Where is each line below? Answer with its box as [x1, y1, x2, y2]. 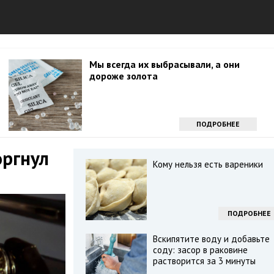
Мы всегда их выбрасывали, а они [89, 58, 240, 70]
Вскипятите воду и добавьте [152, 233, 270, 245]
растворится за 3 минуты [152, 255, 256, 267]
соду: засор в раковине [152, 244, 248, 256]
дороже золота [89, 70, 158, 82]
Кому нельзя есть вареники [152, 158, 263, 170]
